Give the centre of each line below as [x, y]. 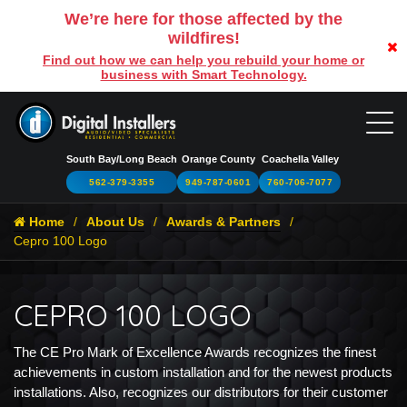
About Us [115, 221]
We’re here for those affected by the [203, 19]
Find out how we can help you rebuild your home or [203, 60]
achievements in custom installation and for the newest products [203, 372]
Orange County [218, 159]
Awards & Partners [223, 221]
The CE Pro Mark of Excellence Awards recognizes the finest [195, 352]
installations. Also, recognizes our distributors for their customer [201, 392]
